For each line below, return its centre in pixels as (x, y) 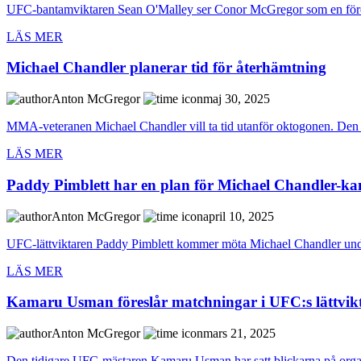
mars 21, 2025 (239, 334)
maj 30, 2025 (237, 99)
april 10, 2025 (239, 216)
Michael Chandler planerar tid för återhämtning (166, 68)
